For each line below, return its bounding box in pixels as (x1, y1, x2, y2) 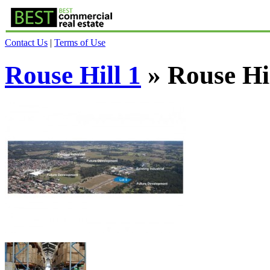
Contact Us (5, 37, 48, 48)
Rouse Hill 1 (5, 60, 141, 89)
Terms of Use (54, 37, 105, 48)
